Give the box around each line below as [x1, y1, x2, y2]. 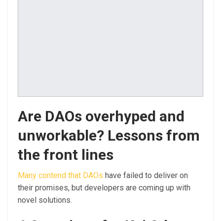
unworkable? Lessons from [18, 126, 200, 144]
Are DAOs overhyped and [18, 107, 184, 125]
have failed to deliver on [103, 170, 188, 180]
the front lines [18, 146, 113, 163]
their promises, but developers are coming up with [18, 183, 190, 192]
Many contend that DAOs [18, 170, 103, 180]
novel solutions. [18, 195, 72, 205]
